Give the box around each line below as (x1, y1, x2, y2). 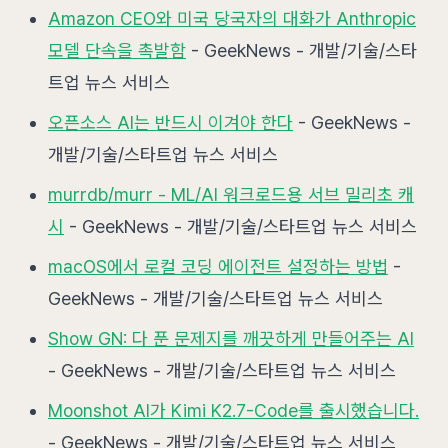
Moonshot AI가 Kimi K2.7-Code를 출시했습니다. (48, 400, 419, 421)
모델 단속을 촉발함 (48, 40, 186, 61)
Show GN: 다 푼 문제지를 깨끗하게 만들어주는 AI (48, 328, 414, 349)
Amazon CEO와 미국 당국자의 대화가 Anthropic (48, 8, 416, 29)
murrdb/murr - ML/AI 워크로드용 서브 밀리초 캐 (48, 184, 414, 205)
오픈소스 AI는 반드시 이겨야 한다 (48, 112, 293, 133)
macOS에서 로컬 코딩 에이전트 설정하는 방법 (48, 256, 388, 277)
